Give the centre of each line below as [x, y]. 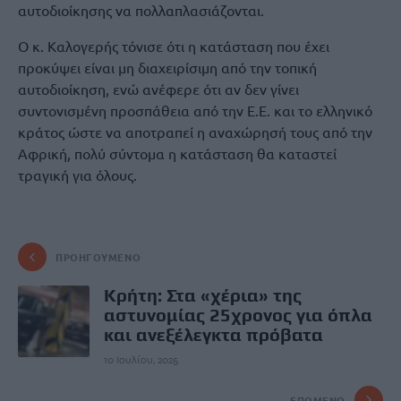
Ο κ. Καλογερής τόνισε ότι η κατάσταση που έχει [174, 46]
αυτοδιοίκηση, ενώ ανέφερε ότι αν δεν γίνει [158, 89]
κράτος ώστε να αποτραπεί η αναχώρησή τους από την [195, 132]
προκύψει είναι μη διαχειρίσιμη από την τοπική [167, 67]
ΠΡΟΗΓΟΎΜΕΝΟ [98, 257]
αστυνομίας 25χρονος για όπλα [238, 315]
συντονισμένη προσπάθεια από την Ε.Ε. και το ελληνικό [195, 110]
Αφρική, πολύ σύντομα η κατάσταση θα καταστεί [177, 153]
